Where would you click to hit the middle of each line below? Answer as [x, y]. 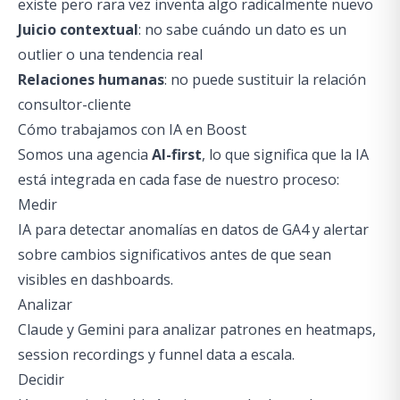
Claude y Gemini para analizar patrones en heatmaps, [197, 329]
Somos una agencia [85, 154]
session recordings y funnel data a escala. [156, 354]
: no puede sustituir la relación [265, 79]
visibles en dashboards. [96, 279]
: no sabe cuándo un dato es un [242, 29]
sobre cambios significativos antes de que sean [175, 254]
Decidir [41, 379]
